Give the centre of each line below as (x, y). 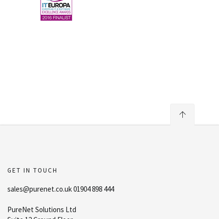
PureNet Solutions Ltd (42, 209)
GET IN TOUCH (33, 170)
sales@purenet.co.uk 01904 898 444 (61, 189)
